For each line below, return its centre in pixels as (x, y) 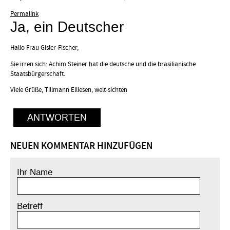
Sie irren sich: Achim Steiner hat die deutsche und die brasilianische (103, 64)
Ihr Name (34, 172)
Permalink (24, 14)
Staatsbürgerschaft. (38, 74)
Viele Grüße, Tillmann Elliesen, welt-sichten (69, 90)
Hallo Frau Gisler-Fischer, (44, 47)
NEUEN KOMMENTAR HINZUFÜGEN (81, 146)
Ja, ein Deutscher (67, 27)
